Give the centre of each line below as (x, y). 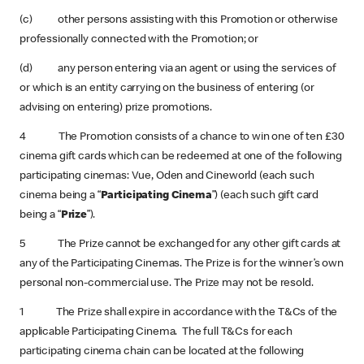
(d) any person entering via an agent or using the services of (178, 69)
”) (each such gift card (265, 196)
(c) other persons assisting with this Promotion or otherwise (179, 20)
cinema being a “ (60, 196)
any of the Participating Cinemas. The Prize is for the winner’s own (182, 264)
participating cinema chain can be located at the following (162, 352)
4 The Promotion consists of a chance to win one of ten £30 (182, 137)
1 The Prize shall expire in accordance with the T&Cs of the (179, 313)
